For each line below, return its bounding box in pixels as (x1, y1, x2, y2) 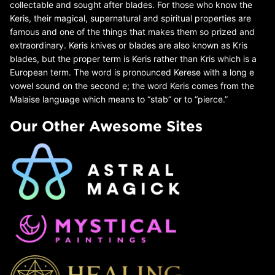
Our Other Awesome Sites (10, 117, 203, 134)
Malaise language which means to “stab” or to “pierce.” (10, 93, 228, 104)
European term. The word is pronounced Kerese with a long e (10, 66, 254, 77)
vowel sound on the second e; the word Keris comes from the (10, 80, 254, 91)
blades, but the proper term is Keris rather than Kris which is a (10, 53, 257, 64)
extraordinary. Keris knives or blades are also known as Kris (10, 39, 247, 50)
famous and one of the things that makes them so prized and (10, 26, 255, 37)
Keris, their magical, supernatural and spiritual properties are (10, 12, 251, 23)
